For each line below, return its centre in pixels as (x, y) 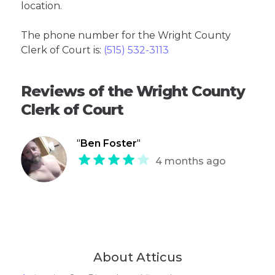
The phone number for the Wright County (126, 36)
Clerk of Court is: (63, 50)
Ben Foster (109, 144)
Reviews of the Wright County (133, 91)
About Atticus (137, 258)
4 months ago (191, 161)
